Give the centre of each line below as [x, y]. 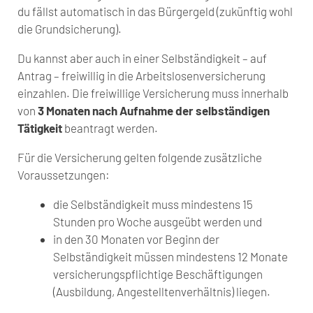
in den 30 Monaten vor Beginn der [136, 239]
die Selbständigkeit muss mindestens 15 [153, 204]
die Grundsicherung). [70, 28]
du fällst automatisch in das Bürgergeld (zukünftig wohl [155, 11]
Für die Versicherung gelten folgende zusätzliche [140, 157]
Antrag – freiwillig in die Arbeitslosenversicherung [141, 75]
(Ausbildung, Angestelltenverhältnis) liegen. [162, 291]
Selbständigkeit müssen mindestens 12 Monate [170, 256]
